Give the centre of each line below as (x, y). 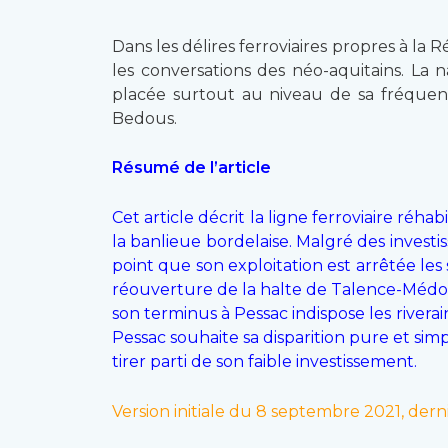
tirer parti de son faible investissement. (264, 361)
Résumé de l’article (191, 168)
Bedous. (144, 118)
